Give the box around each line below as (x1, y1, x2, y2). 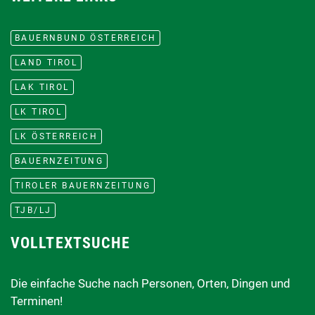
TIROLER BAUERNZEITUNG (15, 180, 151, 191)
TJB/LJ (15, 205, 52, 215)
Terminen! (11, 294, 63, 309)
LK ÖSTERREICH (15, 131, 98, 141)
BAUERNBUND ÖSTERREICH (15, 32, 157, 43)
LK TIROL (15, 106, 63, 117)
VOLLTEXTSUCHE (11, 233, 131, 252)
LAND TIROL (15, 57, 77, 67)
